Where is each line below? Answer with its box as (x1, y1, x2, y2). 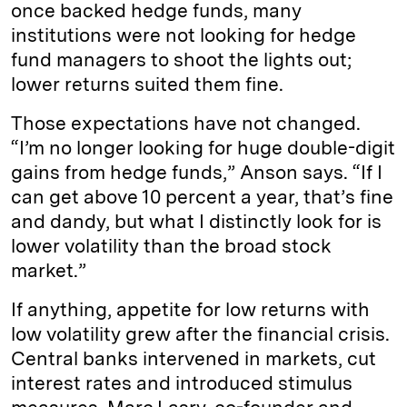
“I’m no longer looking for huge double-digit (11, 136, 395, 159)
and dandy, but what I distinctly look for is (11, 210, 382, 233)
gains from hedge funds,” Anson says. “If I (11, 161, 382, 184)
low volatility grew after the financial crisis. (11, 323, 390, 345)
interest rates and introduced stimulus (11, 372, 352, 394)
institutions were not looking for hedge (11, 24, 356, 46)
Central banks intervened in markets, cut (11, 347, 376, 370)
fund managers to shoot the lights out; (11, 48, 352, 71)
